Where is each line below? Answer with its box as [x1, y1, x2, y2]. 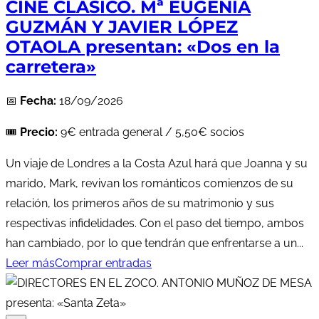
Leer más [6, 256, 55, 271]
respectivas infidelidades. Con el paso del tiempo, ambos [6, 216, 304, 231]
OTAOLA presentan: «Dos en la [6, 36, 280, 58]
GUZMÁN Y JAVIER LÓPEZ [6, 16, 238, 38]
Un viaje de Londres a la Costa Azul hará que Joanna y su [6, 157, 308, 171]
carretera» [6, 56, 96, 78]
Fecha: [20, 94, 56, 108]
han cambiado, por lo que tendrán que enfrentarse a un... [6, 236, 303, 251]
